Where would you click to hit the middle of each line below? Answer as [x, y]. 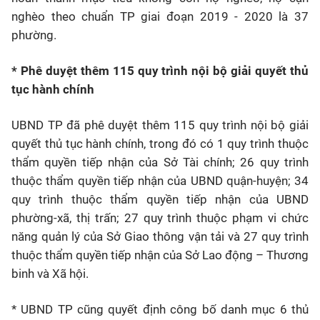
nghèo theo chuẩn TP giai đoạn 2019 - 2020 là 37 [160, 16]
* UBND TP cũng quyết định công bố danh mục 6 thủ [160, 309]
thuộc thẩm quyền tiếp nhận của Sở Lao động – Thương [160, 255]
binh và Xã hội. [50, 274]
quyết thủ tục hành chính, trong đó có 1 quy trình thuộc [160, 144]
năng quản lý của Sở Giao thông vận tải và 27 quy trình [160, 236]
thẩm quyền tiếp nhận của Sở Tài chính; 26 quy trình [160, 162]
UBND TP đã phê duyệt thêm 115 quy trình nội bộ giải [160, 125]
